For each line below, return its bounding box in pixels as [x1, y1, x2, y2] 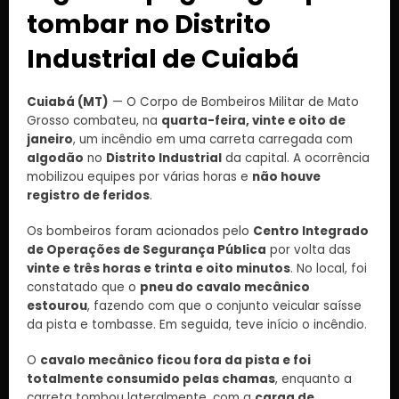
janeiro [27, 131, 73, 148]
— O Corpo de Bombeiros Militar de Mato [109, 94, 359, 110]
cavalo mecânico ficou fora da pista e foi [40, 352, 311, 370]
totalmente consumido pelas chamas [27, 370, 275, 388]
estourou [27, 297, 87, 315]
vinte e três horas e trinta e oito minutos [27, 260, 290, 278]
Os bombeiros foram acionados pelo [27, 223, 253, 240]
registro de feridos [27, 187, 150, 204]
